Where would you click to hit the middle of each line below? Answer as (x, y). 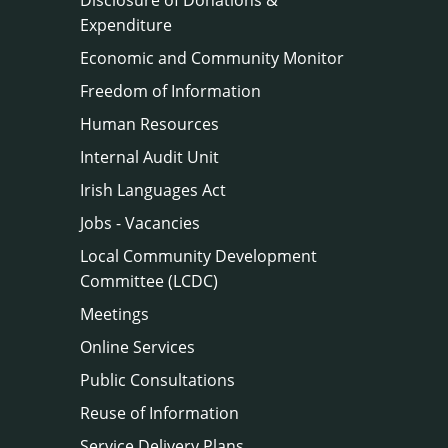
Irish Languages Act (153, 189)
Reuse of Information (159, 412)
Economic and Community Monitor (212, 57)
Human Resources (149, 123)
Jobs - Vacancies (140, 222)
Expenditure (126, 24)
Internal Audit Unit (149, 156)
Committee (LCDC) (149, 280)
